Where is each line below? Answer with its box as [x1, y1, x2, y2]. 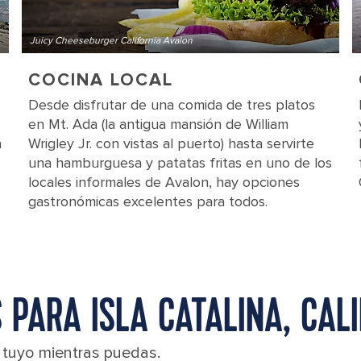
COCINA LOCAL [27, 69, 173, 91]
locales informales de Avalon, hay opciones [27, 173, 300, 191]
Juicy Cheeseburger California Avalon [29, 35, 193, 47]
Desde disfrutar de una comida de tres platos [27, 96, 315, 114]
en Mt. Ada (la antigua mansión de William [27, 115, 288, 133]
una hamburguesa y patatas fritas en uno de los [27, 154, 332, 172]
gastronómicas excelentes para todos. [27, 193, 268, 210]
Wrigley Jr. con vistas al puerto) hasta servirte [27, 135, 314, 152]
